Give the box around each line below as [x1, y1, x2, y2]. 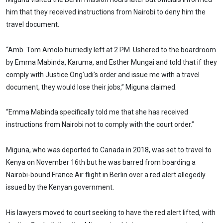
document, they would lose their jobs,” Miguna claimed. [6, 83, 177, 91]
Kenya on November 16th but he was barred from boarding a [6, 158, 196, 167]
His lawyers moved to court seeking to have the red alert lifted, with [6, 209, 216, 217]
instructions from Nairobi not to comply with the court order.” [6, 120, 194, 129]
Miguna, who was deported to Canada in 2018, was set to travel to [6, 146, 212, 154]
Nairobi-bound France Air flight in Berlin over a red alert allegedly [6, 171, 206, 179]
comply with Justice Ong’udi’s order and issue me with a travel [6, 70, 200, 79]
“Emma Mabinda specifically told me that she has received [6, 108, 188, 116]
